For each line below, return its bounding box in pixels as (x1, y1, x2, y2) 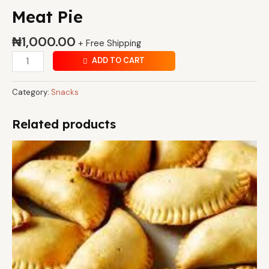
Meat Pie (12, 6, 83, 27)
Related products (12, 116, 116, 132)
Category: (12, 87, 51, 98)
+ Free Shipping (78, 37, 141, 49)
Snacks (51, 87, 79, 98)
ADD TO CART (92, 55, 145, 66)
